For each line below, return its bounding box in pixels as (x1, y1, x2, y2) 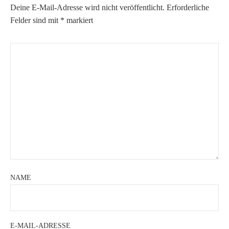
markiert (64, 16, 93, 25)
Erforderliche (167, 3, 209, 12)
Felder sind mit (10, 16, 60, 25)
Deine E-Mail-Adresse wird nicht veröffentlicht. (10, 3, 165, 12)
